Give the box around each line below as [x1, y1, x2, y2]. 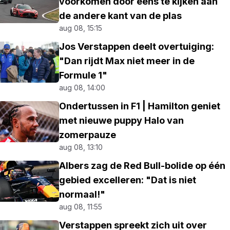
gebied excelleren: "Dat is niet [59, 175, 197, 185]
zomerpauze [59, 129, 117, 140]
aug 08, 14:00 [59, 83, 106, 92]
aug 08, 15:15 [59, 24, 103, 32]
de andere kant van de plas [59, 10, 182, 21]
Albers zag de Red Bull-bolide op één [59, 160, 226, 171]
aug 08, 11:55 [59, 202, 103, 211]
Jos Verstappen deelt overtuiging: [59, 41, 215, 52]
